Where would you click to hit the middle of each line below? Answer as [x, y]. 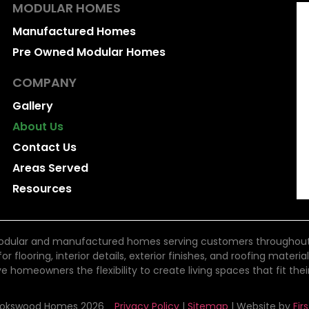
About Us [38, 127]
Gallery [32, 106]
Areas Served [50, 168]
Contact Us [44, 148]
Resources [42, 189]
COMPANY [44, 83]
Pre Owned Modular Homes [89, 52]
